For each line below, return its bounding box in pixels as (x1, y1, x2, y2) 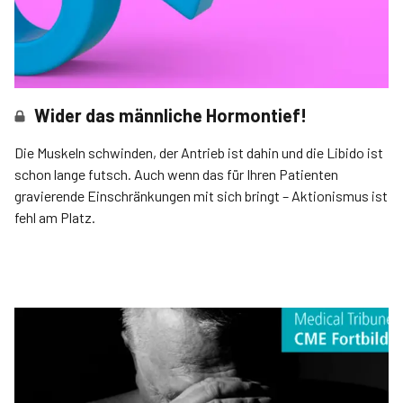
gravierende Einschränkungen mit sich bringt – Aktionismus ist (14, 187, 291, 205)
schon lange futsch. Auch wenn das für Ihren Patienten (14, 166, 338, 184)
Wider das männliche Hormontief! (34, 104, 308, 127)
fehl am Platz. (14, 209, 95, 227)
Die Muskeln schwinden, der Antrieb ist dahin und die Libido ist (14, 144, 383, 162)
